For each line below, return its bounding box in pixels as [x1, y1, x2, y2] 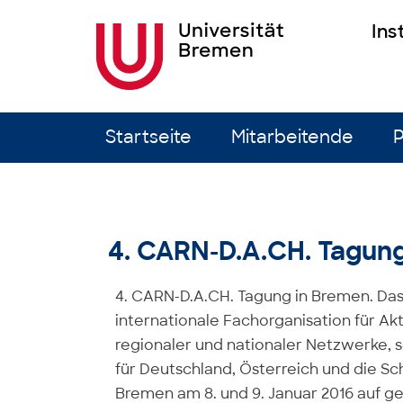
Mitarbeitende [231, 126, 354, 148]
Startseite [105, 126, 192, 148]
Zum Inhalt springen [87, 110, 232, 129]
